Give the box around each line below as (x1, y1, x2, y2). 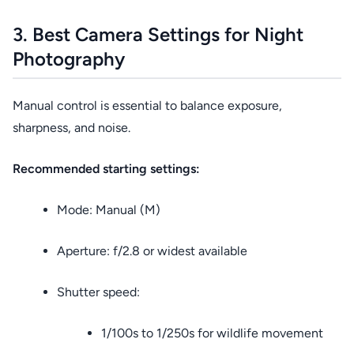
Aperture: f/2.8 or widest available (57, 243, 247, 258)
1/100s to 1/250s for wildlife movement (101, 326, 323, 341)
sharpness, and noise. (13, 120, 130, 135)
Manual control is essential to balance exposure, (13, 98, 282, 113)
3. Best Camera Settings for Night (13, 23, 303, 46)
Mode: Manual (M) (57, 202, 160, 217)
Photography (13, 47, 125, 70)
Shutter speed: (57, 284, 140, 299)
